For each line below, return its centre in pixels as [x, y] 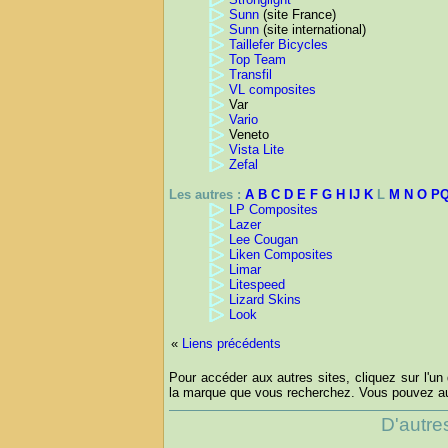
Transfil [250, 75]
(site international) [312, 30]
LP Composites [273, 210]
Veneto [249, 135]
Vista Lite [256, 150]
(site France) [297, 15]
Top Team [257, 60]
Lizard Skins [265, 300]
